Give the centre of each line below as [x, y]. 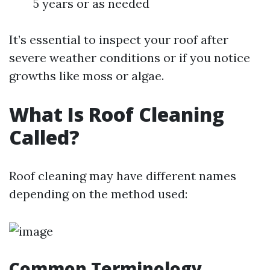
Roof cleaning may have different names [123, 176]
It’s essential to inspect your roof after [119, 39]
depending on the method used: [98, 194]
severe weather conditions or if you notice [130, 58]
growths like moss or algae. [86, 76]
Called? [44, 137]
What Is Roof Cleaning [117, 114]
